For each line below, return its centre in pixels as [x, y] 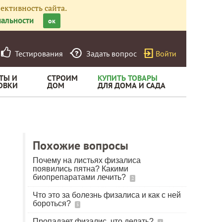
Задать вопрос [111, 54]
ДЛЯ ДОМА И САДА [132, 85]
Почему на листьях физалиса [87, 160]
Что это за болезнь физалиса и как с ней [107, 195]
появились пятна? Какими [81, 169]
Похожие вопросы [81, 145]
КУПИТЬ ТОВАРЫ [128, 78]
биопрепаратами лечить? [80, 177]
